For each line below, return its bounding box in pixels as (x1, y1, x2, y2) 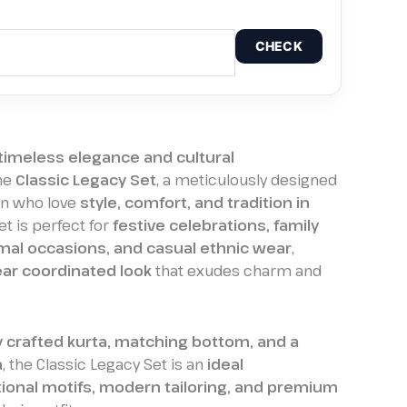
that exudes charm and (152, 260, 322, 281)
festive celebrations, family (113, 214, 319, 235)
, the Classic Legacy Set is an (3, 353, 207, 374)
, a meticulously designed (156, 169, 337, 190)
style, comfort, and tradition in (80, 192, 310, 213)
